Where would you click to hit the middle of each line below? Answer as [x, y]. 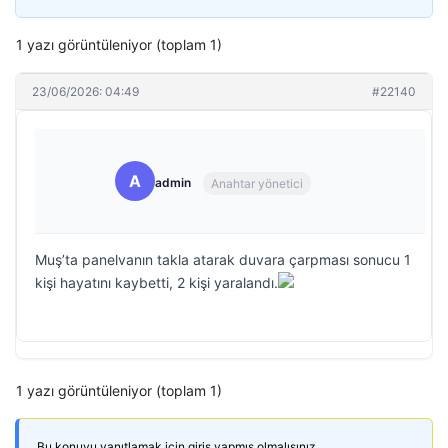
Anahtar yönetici [257, 183]
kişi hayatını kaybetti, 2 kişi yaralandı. [156, 282]
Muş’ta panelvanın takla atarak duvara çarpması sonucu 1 [223, 259]
